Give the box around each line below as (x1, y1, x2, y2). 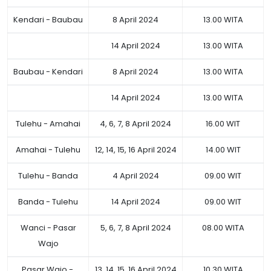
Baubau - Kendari (13, 66, 83, 77)
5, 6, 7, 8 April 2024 (100, 222, 171, 233)
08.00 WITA (201, 222, 244, 233)
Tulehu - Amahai (16, 118, 80, 129)
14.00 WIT (205, 144, 241, 155)
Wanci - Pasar (20, 222, 76, 233)
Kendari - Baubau (13, 14, 83, 25)
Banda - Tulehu (18, 196, 78, 207)
